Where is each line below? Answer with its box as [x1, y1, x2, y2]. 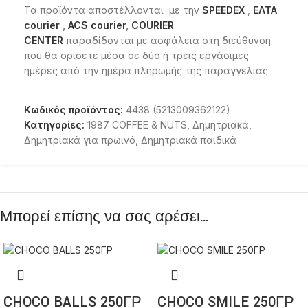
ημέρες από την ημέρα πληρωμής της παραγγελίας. [24, 65, 270, 77]
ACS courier [68, 19, 126, 32]
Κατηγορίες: [24, 119, 85, 131]
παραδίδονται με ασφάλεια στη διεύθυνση [63, 34, 271, 47]
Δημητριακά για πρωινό [24, 134, 135, 146]
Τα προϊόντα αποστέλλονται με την [24, 4, 202, 16]
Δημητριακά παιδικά [141, 134, 236, 146]
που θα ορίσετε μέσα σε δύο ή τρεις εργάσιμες [24, 49, 249, 62]
